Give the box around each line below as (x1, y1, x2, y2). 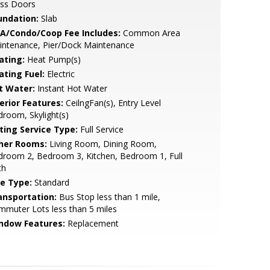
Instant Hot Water (34, 83, 107, 94)
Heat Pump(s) (24, 54, 81, 65)
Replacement (64, 218, 119, 229)
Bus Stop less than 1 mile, (56, 191, 160, 202)
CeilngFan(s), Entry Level (63, 97, 161, 108)
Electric (44, 68, 75, 80)
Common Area (120, 27, 180, 39)
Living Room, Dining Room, (46, 138, 157, 149)
